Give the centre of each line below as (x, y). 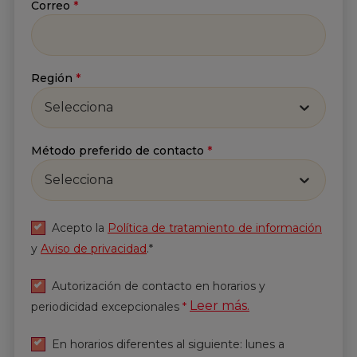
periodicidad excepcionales (105, 306)
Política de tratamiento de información (215, 228)
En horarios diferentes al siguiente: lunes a (168, 344)
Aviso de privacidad (94, 249)
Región (52, 78)
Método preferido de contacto (118, 150)
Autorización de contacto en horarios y (159, 286)
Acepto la (80, 228)
